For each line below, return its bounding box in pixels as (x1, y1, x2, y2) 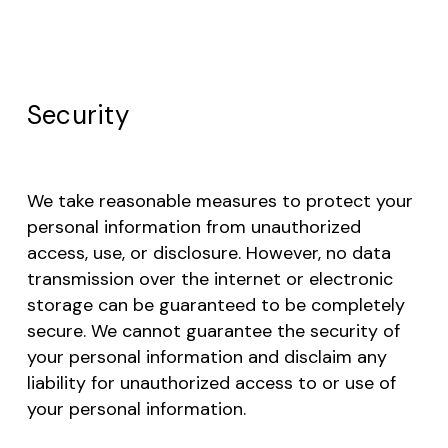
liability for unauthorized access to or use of (26, 371, 396, 396)
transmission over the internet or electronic (26, 267, 393, 292)
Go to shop (209, 8, 283, 27)
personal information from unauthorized (26, 215, 361, 240)
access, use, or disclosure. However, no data (26, 241, 391, 266)
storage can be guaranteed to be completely (26, 293, 405, 318)
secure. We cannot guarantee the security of (26, 319, 400, 344)
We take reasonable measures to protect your (26, 189, 413, 214)
